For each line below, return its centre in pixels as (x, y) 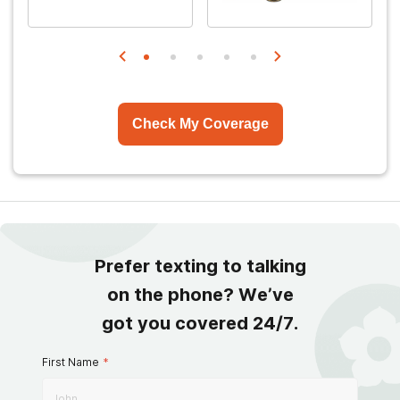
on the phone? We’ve (200, 294)
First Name (71, 362)
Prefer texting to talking (200, 266)
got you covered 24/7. (200, 323)
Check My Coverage (200, 123)
